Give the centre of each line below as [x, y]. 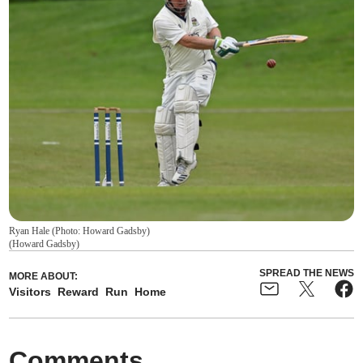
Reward [79, 291]
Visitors [30, 291]
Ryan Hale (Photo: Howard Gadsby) [80, 231]
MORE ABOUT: [44, 276]
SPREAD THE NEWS [306, 273]
